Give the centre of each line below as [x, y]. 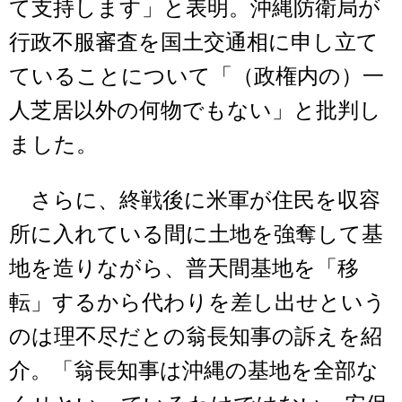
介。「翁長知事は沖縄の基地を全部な [194, 370]
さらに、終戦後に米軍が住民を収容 [195, 200]
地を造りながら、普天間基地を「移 [184, 268]
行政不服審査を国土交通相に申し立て [194, 42]
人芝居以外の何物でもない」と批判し [195, 110]
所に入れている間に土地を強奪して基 [196, 234]
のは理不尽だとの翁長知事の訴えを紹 [196, 336]
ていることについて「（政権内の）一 [197, 76]
